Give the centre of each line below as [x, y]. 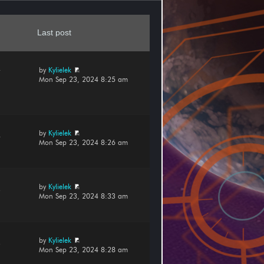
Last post [55, 32]
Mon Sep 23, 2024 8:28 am [83, 249]
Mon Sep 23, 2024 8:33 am [83, 196]
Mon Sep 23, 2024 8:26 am [83, 142]
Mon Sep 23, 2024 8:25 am [83, 79]
